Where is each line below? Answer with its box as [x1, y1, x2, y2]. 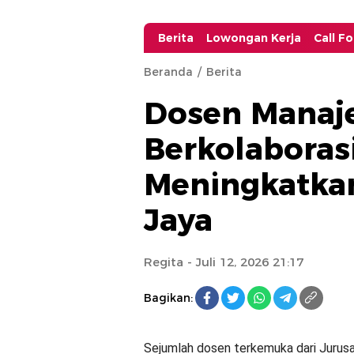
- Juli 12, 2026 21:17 [183, 254, 303, 269]
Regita [144, 254, 183, 269]
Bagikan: [144, 290, 193, 305]
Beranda [144, 65, 193, 79]
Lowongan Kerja [206, 31, 301, 45]
